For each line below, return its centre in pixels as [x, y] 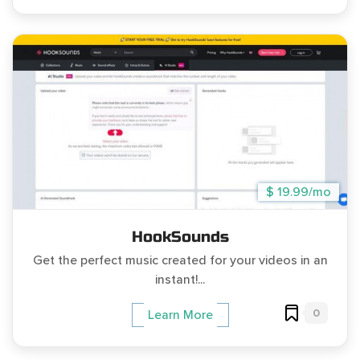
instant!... [180, 280]
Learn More [180, 315]
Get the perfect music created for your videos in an [180, 261]
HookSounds [180, 237]
